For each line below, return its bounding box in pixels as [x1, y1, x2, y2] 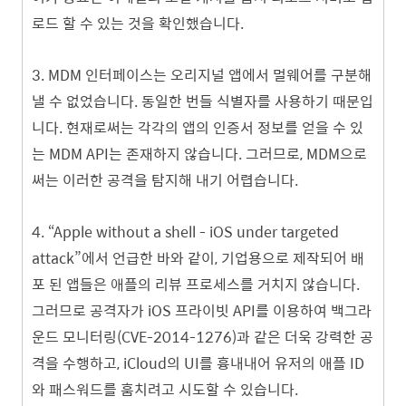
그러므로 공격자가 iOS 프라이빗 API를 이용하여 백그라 [32, 299, 372, 322]
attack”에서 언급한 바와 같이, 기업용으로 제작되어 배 [32, 246, 364, 269]
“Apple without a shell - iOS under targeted [48, 220, 339, 243]
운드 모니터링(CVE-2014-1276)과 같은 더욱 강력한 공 [32, 325, 373, 348]
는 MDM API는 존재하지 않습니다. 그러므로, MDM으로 [32, 142, 367, 165]
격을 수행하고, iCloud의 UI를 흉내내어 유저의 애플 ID [32, 352, 364, 374]
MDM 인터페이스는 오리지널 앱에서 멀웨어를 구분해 [48, 63, 372, 86]
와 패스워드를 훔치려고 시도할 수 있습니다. [32, 378, 298, 401]
